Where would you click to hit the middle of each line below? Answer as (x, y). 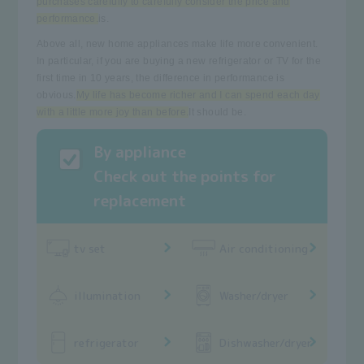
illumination (107, 295)
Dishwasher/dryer (266, 343)
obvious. (56, 95)
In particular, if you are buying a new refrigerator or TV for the (179, 61)
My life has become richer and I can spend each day (198, 95)
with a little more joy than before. (113, 112)
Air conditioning (264, 248)
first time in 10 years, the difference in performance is (160, 78)
